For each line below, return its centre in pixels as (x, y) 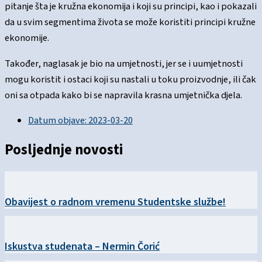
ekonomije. (28, 38)
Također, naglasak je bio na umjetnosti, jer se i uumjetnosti (124, 63)
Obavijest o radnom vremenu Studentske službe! (115, 201)
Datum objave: (57, 121)
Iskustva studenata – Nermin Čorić (82, 246)
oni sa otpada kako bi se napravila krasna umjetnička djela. (123, 95)
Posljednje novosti (64, 150)
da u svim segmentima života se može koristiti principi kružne (130, 23)
